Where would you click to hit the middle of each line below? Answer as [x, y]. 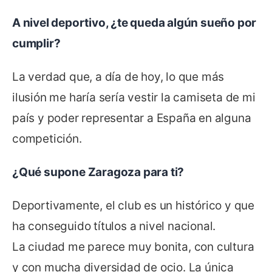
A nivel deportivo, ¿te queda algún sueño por [134, 23]
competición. [47, 138]
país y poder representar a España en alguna [132, 118]
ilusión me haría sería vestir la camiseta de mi [134, 97]
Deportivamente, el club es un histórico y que [133, 205]
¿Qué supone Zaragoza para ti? [98, 172]
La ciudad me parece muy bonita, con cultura [133, 246]
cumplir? [36, 44]
